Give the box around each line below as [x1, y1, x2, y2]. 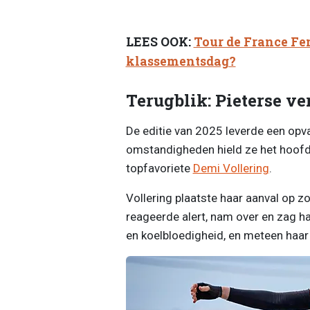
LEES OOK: [125, 34, 194, 51]
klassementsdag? [125, 53, 236, 70]
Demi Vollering [192, 161, 269, 175]
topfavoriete [125, 161, 193, 175]
